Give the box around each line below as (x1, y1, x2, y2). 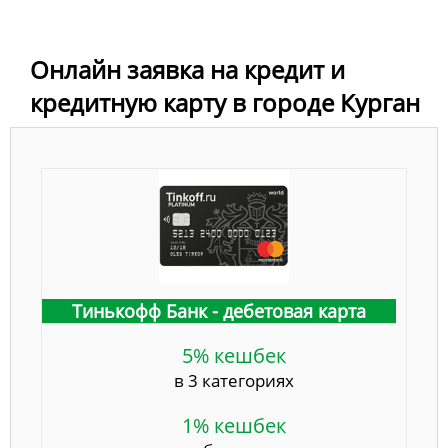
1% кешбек (182, 412, 286, 440)
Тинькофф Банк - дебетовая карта (72, 299, 366, 324)
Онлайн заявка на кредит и (30, 53, 345, 87)
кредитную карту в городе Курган (30, 86, 420, 120)
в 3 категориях (174, 369, 294, 393)
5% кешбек (182, 342, 286, 370)
